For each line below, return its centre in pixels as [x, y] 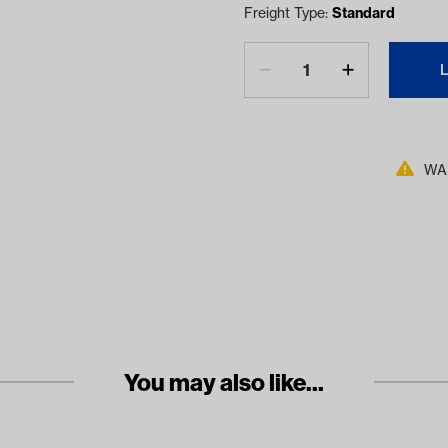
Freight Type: [288, 13]
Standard [363, 13]
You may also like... [224, 382]
